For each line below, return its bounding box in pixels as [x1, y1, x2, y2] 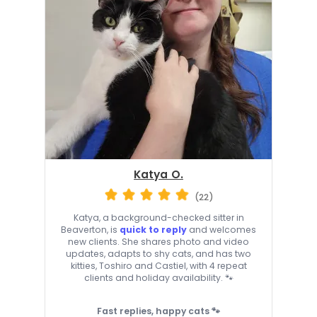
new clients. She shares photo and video [68, 235, 249, 248]
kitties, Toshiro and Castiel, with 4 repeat [70, 259, 247, 272]
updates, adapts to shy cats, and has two [66, 247, 251, 260]
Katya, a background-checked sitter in [73, 211, 244, 224]
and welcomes [187, 223, 256, 236]
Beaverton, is [61, 223, 120, 236]
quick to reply [120, 223, 187, 236]
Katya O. [134, 167, 183, 183]
